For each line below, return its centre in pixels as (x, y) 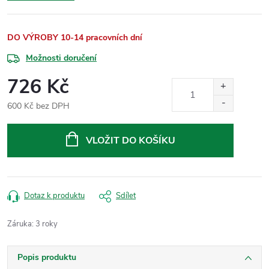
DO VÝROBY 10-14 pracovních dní (75, 38)
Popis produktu (47, 258)
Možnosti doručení (61, 58)
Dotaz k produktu (54, 196)
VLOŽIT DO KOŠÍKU (130, 141)
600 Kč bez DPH (38, 106)
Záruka (20, 224)
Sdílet (126, 196)
